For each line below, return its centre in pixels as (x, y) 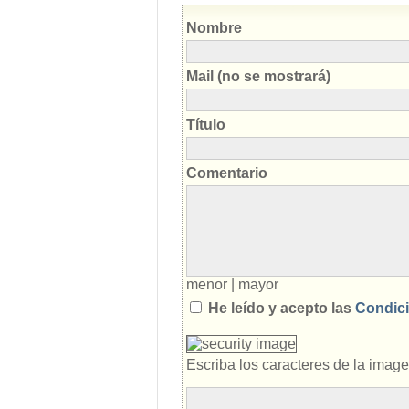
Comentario (227, 173)
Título (206, 125)
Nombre (214, 28)
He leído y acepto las (280, 308)
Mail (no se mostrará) (258, 76)
